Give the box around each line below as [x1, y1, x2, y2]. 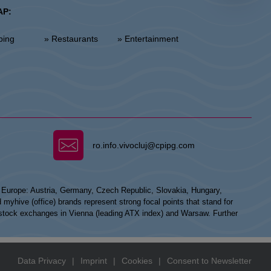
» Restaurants [51, 34, 98, 44]
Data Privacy [18, 256, 66, 266]
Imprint [80, 256, 107, 266]
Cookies [122, 256, 152, 266]
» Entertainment [124, 34, 178, 44]
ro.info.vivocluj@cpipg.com [92, 140, 195, 150]
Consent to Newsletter [167, 256, 252, 266]
